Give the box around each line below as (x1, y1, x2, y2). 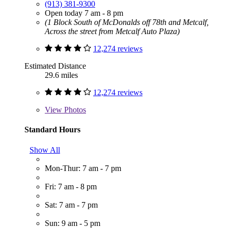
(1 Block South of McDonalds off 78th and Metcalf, (45, 18, 209, 27)
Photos (62, 105, 86, 115)
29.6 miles (45, 71, 78, 80)
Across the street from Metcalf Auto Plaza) (45, 27, 180, 36)
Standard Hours (24, 125, 80, 134)
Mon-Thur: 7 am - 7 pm (45, 163, 121, 173)
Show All (30, 145, 60, 154)
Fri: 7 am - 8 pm (45, 182, 97, 191)
